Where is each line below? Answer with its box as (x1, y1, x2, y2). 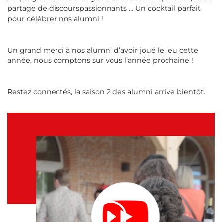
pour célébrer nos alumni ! (7, 14, 103, 24)
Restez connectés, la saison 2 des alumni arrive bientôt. (7, 87, 207, 97)
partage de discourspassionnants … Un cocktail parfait (7, 4, 201, 13)
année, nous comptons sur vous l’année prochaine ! (7, 56, 193, 65)
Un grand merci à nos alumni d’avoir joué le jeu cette (7, 46, 198, 55)
